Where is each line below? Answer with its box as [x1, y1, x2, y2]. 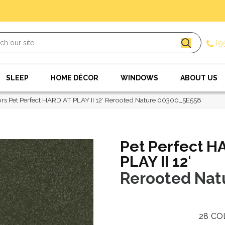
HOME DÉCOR [51, 74, 98, 82]
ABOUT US [180, 74, 217, 82]
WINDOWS [121, 74, 158, 82]
